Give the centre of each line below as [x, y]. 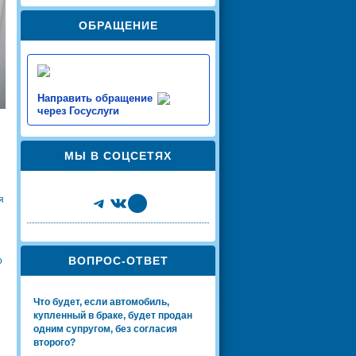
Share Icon [145, 201]
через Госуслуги [78, 110]
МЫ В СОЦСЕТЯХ [118, 155]
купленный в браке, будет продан [113, 315]
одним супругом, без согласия [105, 329]
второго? [54, 342]
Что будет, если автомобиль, [101, 302]
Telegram [127, 201]
